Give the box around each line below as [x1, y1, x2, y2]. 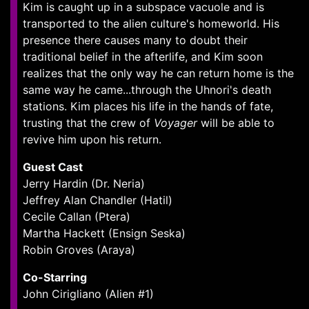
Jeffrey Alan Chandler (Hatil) [23, 193, 172, 207]
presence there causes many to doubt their [23, 33, 248, 47]
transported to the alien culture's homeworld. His [23, 17, 279, 30]
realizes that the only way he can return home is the [23, 66, 294, 80]
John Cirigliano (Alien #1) [23, 287, 154, 301]
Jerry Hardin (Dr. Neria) [23, 177, 145, 190]
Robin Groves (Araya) [23, 243, 135, 257]
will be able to [197, 116, 275, 130]
